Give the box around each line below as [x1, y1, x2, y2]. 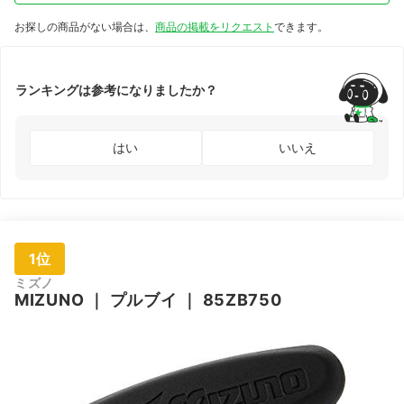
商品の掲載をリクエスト [155, 19, 274, 33]
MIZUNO [14, 289, 85, 309]
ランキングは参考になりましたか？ [15, 82, 217, 98]
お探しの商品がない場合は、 [14, 19, 155, 33]
